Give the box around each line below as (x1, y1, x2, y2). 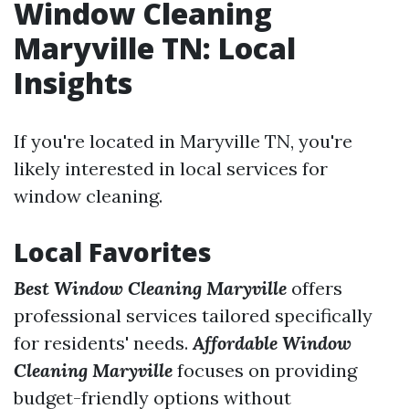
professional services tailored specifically (14, 304, 372, 327)
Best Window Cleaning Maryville (14, 277, 287, 299)
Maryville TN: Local (14, 28, 296, 68)
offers (287, 277, 342, 299)
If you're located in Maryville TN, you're (14, 130, 352, 152)
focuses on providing (173, 359, 357, 382)
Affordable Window (193, 331, 351, 354)
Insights (14, 63, 132, 102)
